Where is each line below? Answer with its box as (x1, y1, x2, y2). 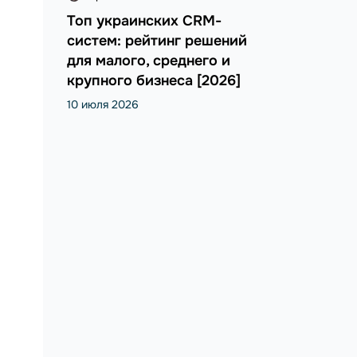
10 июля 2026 (66, 97, 139, 112)
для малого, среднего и (66, 52, 230, 70)
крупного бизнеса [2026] (66, 72, 241, 90)
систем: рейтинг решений (66, 32, 247, 50)
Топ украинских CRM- (66, 12, 222, 30)
